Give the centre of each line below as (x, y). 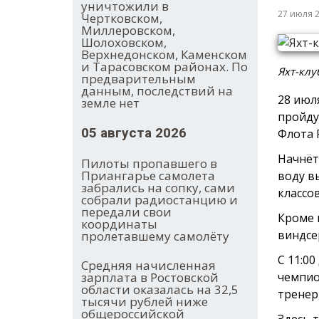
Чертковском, (122, 19)
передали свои (126, 212)
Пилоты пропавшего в (149, 164)
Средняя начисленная (148, 266)
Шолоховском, (124, 43)
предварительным (138, 79)
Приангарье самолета (148, 176)
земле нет (110, 103)
